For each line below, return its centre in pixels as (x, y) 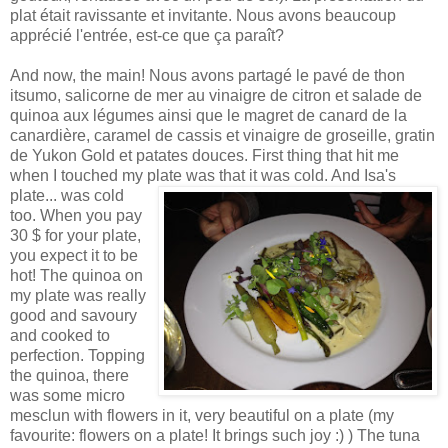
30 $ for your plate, (75, 235)
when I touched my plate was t (116, 175)
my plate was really (78, 295)
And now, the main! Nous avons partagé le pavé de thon (207, 75)
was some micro (67, 395)
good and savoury (73, 315)
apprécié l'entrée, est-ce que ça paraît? (147, 35)
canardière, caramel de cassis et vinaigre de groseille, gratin (222, 135)
